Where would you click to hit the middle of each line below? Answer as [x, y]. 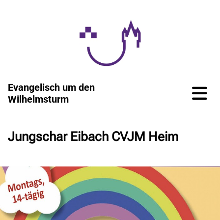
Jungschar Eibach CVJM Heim [93, 136]
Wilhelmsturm [38, 99]
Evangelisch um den [51, 87]
